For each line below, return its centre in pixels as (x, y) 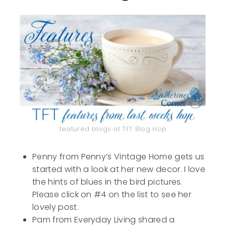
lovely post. (55, 207)
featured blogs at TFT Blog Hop (113, 129)
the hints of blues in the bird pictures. (107, 182)
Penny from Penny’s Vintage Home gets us (119, 156)
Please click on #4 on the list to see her (112, 194)
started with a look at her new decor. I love (119, 169)
